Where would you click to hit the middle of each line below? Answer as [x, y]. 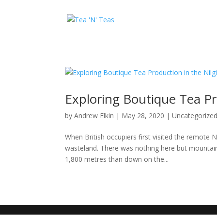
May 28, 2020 [143, 116]
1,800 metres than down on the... [117, 159]
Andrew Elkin [94, 116]
